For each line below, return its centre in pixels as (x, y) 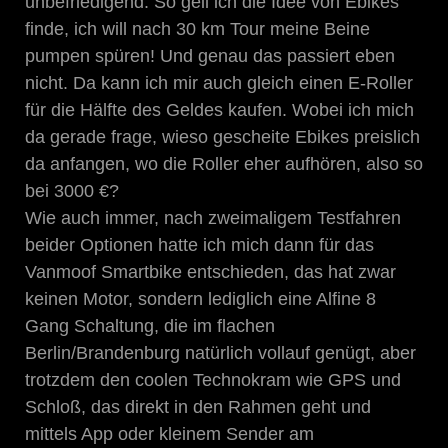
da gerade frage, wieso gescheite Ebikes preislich (222, 136)
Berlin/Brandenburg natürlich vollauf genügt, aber (220, 352)
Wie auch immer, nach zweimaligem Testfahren (213, 217)
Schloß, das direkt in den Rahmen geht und (198, 406)
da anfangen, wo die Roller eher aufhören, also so (224, 163)
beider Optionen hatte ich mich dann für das (199, 244)
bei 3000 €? (72, 190)
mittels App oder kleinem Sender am (169, 433)
